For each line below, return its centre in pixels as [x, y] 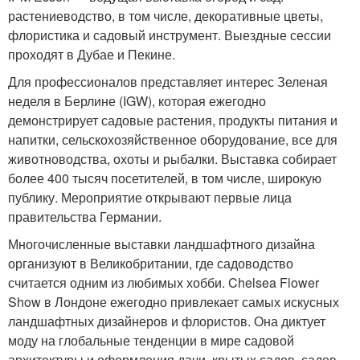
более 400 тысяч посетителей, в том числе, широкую [165, 178]
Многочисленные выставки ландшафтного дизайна [162, 244]
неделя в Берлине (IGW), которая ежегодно [137, 101]
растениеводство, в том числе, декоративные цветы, [166, 16]
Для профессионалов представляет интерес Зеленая [168, 82]
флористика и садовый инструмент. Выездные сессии [170, 35]
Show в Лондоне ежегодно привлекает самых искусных [174, 302]
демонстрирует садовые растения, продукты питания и [173, 120]
